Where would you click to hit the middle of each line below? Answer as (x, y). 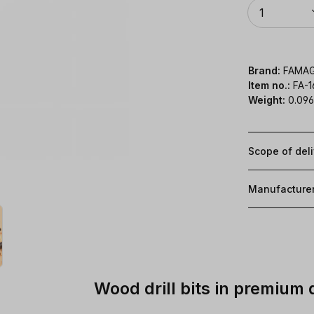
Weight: (267, 100)
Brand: (264, 70)
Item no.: (271, 85)
